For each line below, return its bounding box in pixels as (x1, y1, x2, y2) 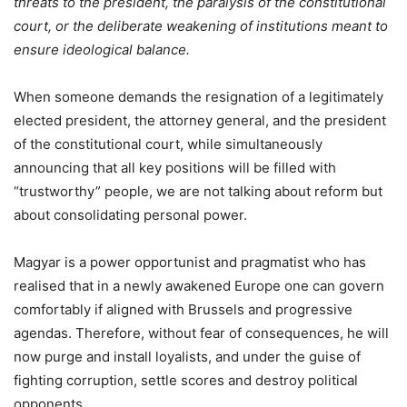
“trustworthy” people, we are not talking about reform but (14, 183, 382, 201)
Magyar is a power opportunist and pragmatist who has (14, 253, 366, 272)
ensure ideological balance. (14, 41, 190, 59)
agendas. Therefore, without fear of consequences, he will (14, 324, 389, 342)
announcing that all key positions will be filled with (14, 159, 336, 177)
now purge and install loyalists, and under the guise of (14, 348, 361, 366)
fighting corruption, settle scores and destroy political (14, 372, 358, 390)
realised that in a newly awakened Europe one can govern (14, 277, 384, 295)
